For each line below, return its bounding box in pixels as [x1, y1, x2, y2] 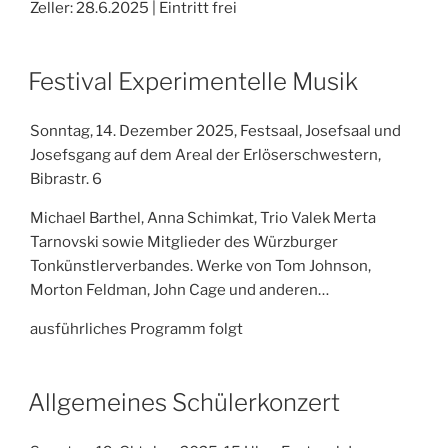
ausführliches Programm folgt [30, 320, 243, 339]
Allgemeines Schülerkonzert [28, 388, 340, 418]
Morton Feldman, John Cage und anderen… [30, 281, 329, 300]
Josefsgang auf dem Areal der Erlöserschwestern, [30, 146, 381, 165]
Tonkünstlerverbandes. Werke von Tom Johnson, [30, 257, 371, 276]
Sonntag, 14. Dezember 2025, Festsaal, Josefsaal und [30, 122, 401, 141]
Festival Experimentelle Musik [28, 67, 358, 97]
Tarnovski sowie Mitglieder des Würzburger [30, 233, 338, 252]
